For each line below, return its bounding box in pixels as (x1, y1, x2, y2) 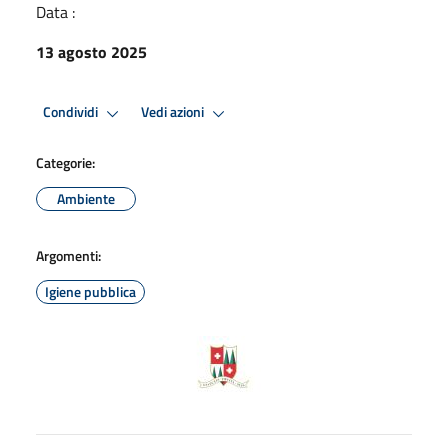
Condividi (43, 101, 101, 124)
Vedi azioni (141, 101, 207, 124)
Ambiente (57, 187, 115, 209)
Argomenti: (36, 244, 101, 266)
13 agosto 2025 (36, 39, 147, 64)
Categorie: (36, 151, 95, 173)
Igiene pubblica (45, 280, 136, 302)
